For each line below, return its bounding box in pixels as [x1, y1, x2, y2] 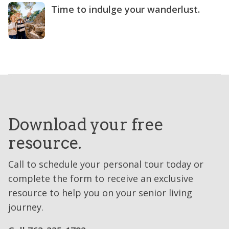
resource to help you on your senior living [8, 187, 192, 199]
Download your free [8, 114, 164, 135]
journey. [8, 201, 43, 214]
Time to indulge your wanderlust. [51, 3, 200, 16]
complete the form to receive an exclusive [8, 172, 193, 185]
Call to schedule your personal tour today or [8, 158, 203, 171]
